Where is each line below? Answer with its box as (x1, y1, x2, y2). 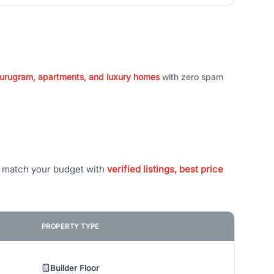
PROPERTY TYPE (41, 222, 100, 231)
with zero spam (160, 72, 223, 82)
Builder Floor (50, 262, 99, 273)
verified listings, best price (107, 163, 223, 175)
